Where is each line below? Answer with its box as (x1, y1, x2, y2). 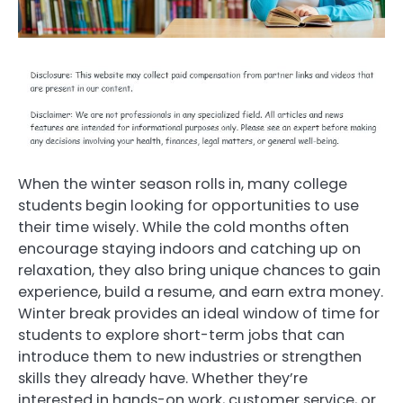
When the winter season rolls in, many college (18, 174, 347, 195)
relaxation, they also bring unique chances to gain (18, 260, 381, 282)
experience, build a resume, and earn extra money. (18, 282, 383, 303)
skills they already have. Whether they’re (18, 368, 308, 390)
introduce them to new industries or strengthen (18, 346, 362, 368)
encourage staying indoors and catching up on (18, 238, 361, 260)
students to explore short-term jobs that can (18, 325, 345, 346)
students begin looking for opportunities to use (18, 195, 359, 217)
